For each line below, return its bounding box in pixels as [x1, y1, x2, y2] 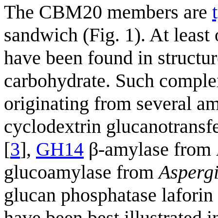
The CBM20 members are [4, 1, 212, 23]
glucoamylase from [4, 161, 159, 183]
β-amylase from [84, 138, 216, 161]
